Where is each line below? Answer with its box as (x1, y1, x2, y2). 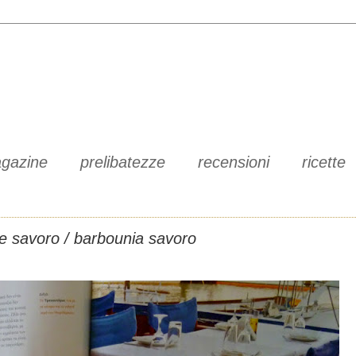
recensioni (198, 153, 269, 171)
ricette (302, 153, 346, 171)
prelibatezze (80, 153, 165, 171)
